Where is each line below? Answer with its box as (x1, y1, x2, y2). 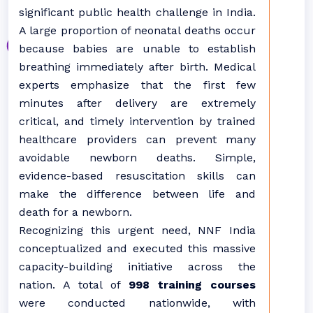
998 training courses (129, 278, 256, 291)
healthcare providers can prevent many (19, 133, 256, 146)
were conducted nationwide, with (19, 296, 256, 310)
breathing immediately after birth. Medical (19, 60, 256, 73)
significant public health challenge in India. (19, 6, 256, 19)
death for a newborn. (19, 205, 132, 219)
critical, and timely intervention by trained (19, 115, 256, 128)
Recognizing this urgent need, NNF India (19, 224, 256, 237)
